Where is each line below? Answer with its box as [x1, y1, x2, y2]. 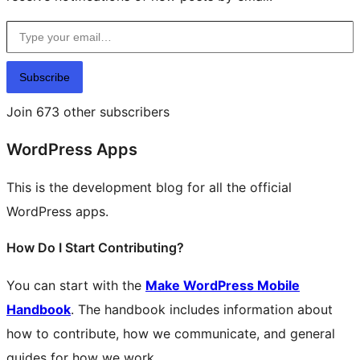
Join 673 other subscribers [6, 104, 170, 120]
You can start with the [6, 276, 145, 293]
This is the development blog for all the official [6, 179, 292, 195]
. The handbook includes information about [71, 301, 333, 317]
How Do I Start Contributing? [6, 239, 184, 256]
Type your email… [6, 12, 48, 28]
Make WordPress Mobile [145, 276, 300, 293]
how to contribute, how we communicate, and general [6, 325, 335, 342]
